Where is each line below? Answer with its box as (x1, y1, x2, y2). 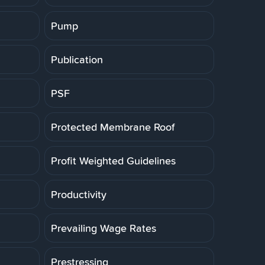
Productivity (51, 186, 106, 202)
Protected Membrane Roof (51, 119, 174, 134)
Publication (51, 51, 103, 67)
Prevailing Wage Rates (51, 220, 156, 235)
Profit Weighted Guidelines (51, 153, 176, 168)
